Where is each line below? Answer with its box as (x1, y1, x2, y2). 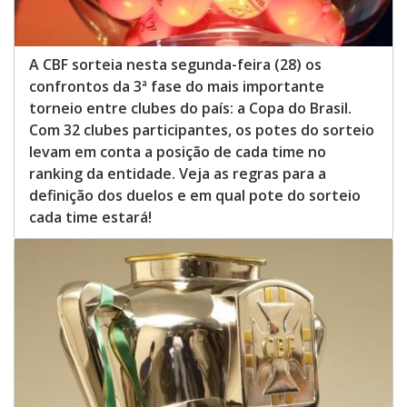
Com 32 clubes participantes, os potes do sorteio (29, 120, 374, 141)
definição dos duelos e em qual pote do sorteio (29, 185, 361, 206)
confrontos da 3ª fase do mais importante (29, 76, 324, 97)
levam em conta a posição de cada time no (29, 142, 326, 163)
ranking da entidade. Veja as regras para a (29, 164, 326, 184)
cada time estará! (29, 207, 152, 228)
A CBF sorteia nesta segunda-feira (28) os (29, 55, 322, 75)
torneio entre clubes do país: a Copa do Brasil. (29, 98, 352, 119)
